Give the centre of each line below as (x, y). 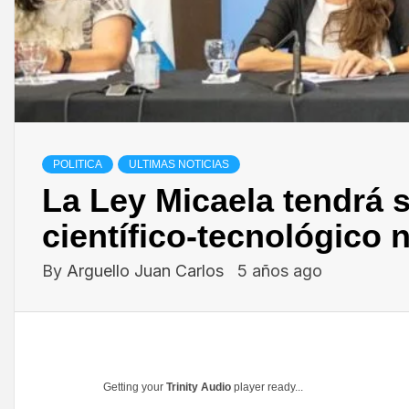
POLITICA (78, 165)
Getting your (135, 388)
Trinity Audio (199, 388)
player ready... (267, 388)
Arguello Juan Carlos (147, 271)
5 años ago (280, 271)
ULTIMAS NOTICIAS (179, 165)
